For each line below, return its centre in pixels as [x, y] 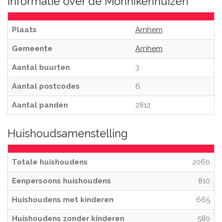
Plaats [24, 30]
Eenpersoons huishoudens [61, 181]
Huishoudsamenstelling [68, 133]
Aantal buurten [41, 67]
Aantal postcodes [46, 86]
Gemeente [32, 49]
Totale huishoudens [50, 162]
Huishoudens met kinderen [63, 200]
